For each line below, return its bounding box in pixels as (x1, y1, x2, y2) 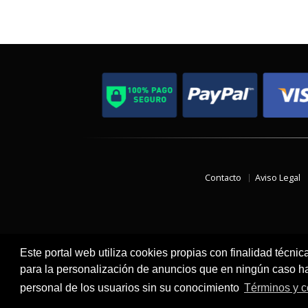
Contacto (205, 172, 241, 184)
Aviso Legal (255, 172, 300, 184)
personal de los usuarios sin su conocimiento (19, 281, 242, 294)
